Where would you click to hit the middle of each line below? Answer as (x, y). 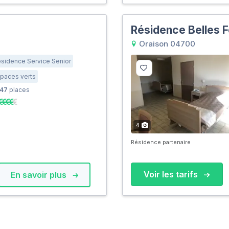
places (18, 90)
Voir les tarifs (172, 175)
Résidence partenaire (161, 142)
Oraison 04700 (166, 44)
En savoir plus (39, 175)
